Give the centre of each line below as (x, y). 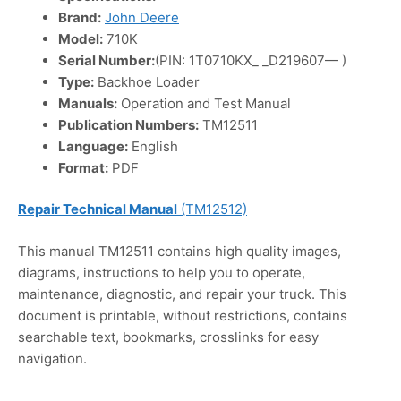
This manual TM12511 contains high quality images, (179, 251)
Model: (81, 38)
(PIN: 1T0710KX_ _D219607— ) (251, 60)
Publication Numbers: (128, 124)
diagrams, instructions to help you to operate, (162, 272)
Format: (83, 167)
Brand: (80, 17)
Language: (93, 146)
